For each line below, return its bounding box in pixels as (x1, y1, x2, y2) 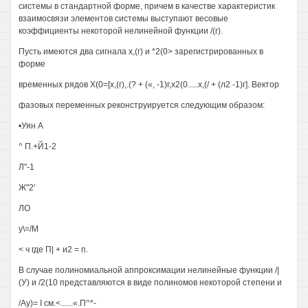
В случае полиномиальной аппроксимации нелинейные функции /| (19, 265, 279, 275)
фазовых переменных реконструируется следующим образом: (19, 100, 265, 110)
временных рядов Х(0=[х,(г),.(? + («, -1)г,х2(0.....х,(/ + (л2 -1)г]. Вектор (19, 80, 279, 89)
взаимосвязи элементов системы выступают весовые (19, 14, 228, 23)
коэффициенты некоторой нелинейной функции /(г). (19, 26, 223, 36)
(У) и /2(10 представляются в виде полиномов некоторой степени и (19, 278, 282, 287)
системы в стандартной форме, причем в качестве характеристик (19, 1, 275, 11)
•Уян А (19, 121, 43, 131)
